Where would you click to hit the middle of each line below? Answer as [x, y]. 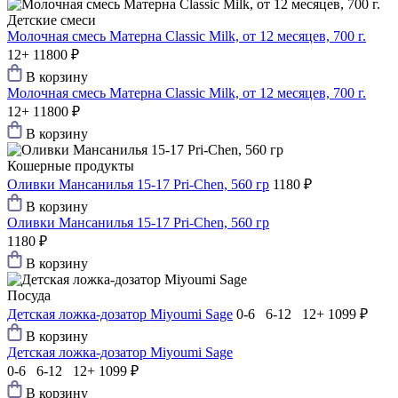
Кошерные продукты [71, 166]
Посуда [29, 296]
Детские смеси [52, 20]
